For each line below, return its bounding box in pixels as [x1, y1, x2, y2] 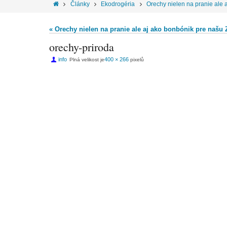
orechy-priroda [49, 40, 114, 54]
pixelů [129, 57, 144, 62]
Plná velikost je [69, 57, 104, 62]
